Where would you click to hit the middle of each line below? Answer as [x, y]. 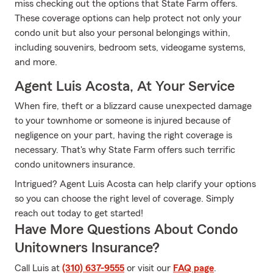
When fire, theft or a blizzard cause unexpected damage [133, 106]
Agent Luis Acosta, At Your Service [125, 87]
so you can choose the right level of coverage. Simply [124, 199]
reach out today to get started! [79, 213]
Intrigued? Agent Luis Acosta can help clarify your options [135, 184]
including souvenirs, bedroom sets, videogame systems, [130, 48]
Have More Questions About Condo [126, 230]
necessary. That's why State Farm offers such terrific [125, 150]
